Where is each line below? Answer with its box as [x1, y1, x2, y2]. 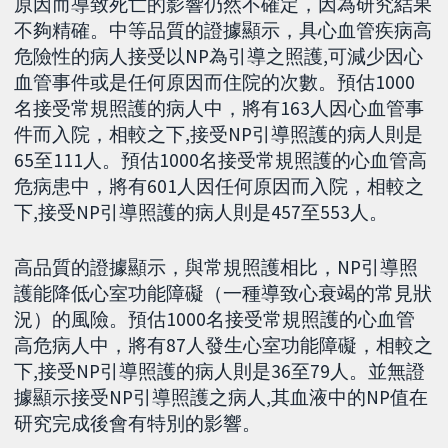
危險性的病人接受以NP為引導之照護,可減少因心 [14, 44, 424, 69]
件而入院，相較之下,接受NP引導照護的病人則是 [14, 122, 424, 147]
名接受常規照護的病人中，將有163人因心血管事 [14, 96, 425, 121]
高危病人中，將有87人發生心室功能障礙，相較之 [14, 333, 434, 358]
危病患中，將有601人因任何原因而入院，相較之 [14, 174, 425, 199]
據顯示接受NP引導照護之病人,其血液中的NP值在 [14, 385, 429, 410]
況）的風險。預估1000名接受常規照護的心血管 [14, 307, 416, 332]
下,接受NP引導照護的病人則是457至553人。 [14, 200, 389, 225]
